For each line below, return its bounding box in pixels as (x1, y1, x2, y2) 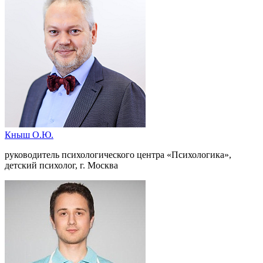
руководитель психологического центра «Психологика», (5, 149, 231, 160)
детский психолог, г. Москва (5, 160, 118, 170)
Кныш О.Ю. (5, 129, 53, 140)
